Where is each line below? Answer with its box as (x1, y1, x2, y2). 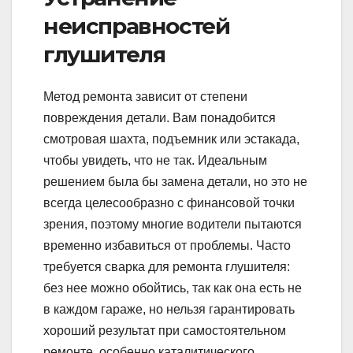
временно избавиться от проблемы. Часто (43, 239, 291, 253)
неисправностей (43, 12, 230, 39)
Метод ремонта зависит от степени (43, 90, 247, 104)
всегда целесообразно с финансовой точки (43, 196, 295, 210)
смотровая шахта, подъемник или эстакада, (43, 132, 299, 147)
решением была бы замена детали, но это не (43, 175, 307, 189)
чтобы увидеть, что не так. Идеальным (43, 154, 267, 168)
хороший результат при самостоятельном (43, 324, 286, 338)
